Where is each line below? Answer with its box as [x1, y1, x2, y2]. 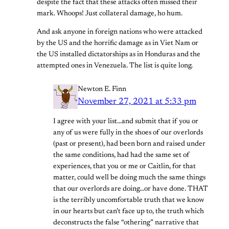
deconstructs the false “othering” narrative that [53, 219, 199, 227]
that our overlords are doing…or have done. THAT [53, 186, 208, 193]
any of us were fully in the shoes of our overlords [53, 129, 203, 137]
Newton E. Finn [78, 86, 126, 94]
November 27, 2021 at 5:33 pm [78, 97, 196, 107]
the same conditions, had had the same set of [53, 152, 190, 159]
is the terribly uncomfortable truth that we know [53, 197, 204, 204]
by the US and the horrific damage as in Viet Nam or [37, 40, 198, 48]
